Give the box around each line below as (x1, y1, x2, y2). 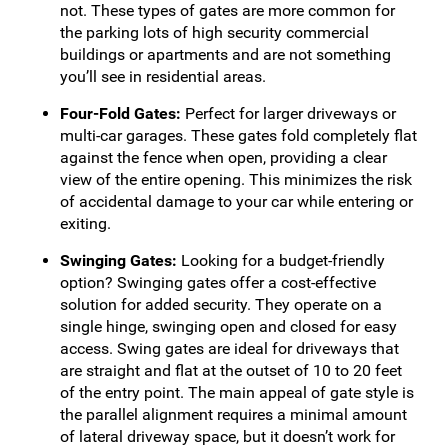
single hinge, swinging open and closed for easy (60, 317, 397, 336)
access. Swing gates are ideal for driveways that (60, 339, 399, 358)
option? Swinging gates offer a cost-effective (60, 273, 376, 292)
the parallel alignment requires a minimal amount (60, 405, 407, 424)
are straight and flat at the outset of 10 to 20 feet (60, 361, 402, 380)
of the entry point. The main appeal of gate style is (60, 383, 414, 402)
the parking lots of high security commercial (60, 23, 369, 42)
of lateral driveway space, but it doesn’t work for (60, 427, 395, 446)
